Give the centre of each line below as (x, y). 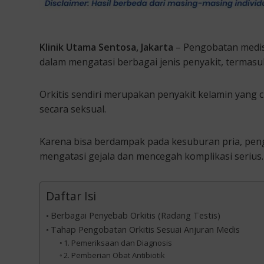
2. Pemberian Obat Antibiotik (115, 255)
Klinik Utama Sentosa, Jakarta (106, 47)
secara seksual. (73, 109)
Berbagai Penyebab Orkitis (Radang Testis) (135, 215)
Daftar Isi (71, 196)
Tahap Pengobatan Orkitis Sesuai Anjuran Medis (145, 229)
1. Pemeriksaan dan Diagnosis (118, 242)
